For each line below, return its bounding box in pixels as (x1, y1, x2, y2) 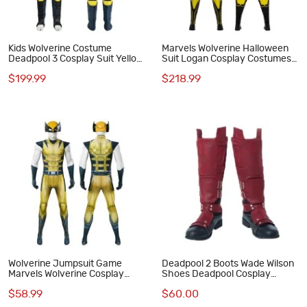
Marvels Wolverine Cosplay (8, 269, 124, 279)
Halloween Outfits (8, 64, 85, 75)
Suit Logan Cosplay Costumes (161, 54, 291, 64)
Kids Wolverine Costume (8, 44, 112, 54)
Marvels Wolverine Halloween (161, 44, 288, 54)
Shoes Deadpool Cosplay (161, 269, 271, 279)
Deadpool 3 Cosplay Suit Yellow (8, 54, 144, 64)
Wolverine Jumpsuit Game (8, 258, 122, 269)
